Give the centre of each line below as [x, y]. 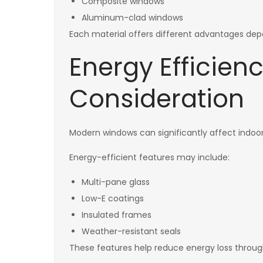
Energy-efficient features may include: [149, 157]
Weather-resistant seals [131, 231]
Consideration [157, 99]
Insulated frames [117, 215]
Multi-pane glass [116, 182]
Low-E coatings [113, 198]
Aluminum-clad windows [132, 17]
